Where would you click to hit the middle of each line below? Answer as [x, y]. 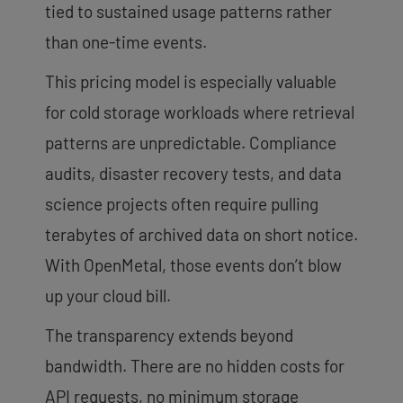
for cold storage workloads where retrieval [200, 112]
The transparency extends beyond [169, 335]
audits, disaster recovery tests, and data [193, 173]
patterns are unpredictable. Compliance [191, 142]
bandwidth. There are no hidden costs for [195, 365]
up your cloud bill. [108, 295]
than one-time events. [126, 41]
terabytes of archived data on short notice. [201, 234]
